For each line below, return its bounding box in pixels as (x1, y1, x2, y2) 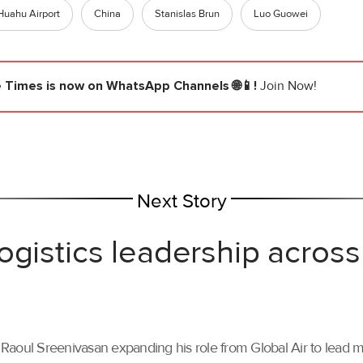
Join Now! (260, 78, 317, 95)
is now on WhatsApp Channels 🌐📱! (43, 78, 260, 95)
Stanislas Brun (155, 7, 220, 21)
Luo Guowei (254, 7, 308, 21)
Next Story (136, 190, 227, 214)
